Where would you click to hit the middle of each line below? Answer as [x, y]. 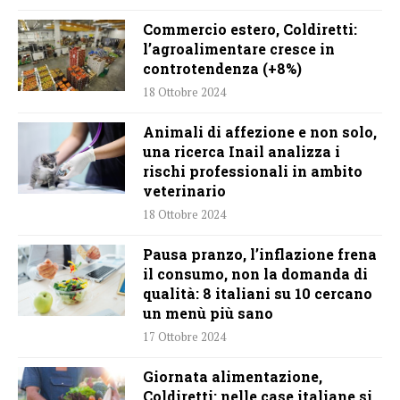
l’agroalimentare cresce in [239, 49]
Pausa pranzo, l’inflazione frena [260, 254]
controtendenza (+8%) [222, 69]
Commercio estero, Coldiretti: [250, 29]
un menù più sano [208, 313]
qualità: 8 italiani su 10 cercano [258, 294]
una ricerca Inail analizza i [242, 152]
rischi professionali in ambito [253, 171]
